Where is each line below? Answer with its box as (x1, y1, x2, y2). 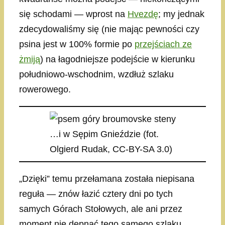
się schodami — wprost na (19, 9, 128, 20)
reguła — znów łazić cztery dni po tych (19, 189, 173, 199)
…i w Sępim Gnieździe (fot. (49, 129, 159, 140)
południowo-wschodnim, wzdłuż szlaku (19, 69, 174, 80)
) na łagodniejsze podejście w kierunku (40, 54, 195, 65)
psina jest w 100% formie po (19, 39, 135, 50)
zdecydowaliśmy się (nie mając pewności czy (19, 24, 199, 35)
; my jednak (158, 9, 204, 20)
